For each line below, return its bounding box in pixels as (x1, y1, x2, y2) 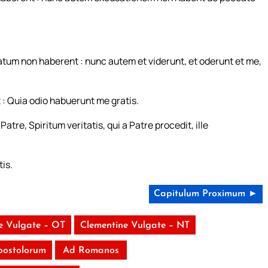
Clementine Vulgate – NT (80, 221, 190, 231)
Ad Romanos (62, 246, 119, 256)
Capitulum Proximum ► (153, 189, 258, 199)
